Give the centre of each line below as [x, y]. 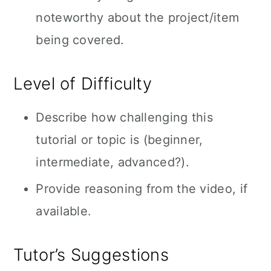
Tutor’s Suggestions [91, 255]
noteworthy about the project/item [138, 18]
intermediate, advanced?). [113, 162]
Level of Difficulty [83, 83]
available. [64, 211]
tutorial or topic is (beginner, [119, 140]
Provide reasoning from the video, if [142, 189]
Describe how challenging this [125, 117]
